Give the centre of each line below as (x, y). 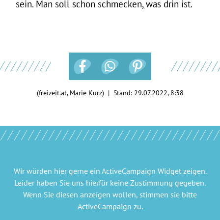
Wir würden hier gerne (52, 171)
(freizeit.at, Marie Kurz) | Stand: (85, 93)
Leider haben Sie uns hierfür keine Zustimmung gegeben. (110, 182)
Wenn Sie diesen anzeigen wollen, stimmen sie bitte (110, 194)
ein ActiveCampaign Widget (135, 171)
